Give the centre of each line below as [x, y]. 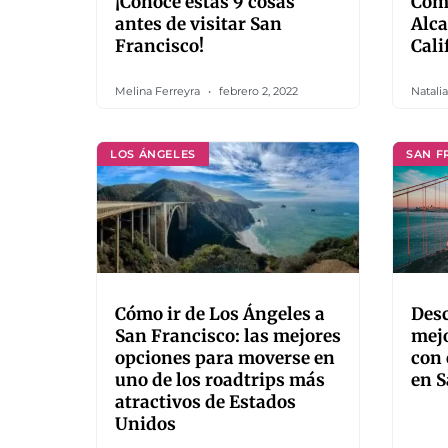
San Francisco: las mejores [228, 336]
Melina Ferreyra [159, 91]
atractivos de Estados [205, 402]
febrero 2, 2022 [257, 91]
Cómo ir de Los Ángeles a [220, 314]
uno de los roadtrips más [220, 380]
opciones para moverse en [225, 358]
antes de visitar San [198, 24]
